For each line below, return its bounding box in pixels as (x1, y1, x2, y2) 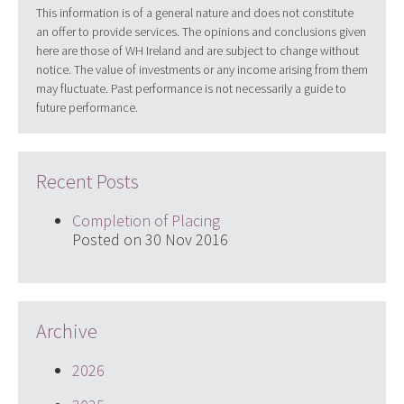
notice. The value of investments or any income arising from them (35, 61, 368, 78)
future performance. (35, 99, 138, 116)
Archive (35, 318, 97, 344)
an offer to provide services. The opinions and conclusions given (35, 23, 366, 41)
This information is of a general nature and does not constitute (35, 5, 353, 22)
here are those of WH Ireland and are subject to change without (35, 42, 359, 60)
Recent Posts (35, 169, 139, 195)
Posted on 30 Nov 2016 (71, 229, 228, 251)
